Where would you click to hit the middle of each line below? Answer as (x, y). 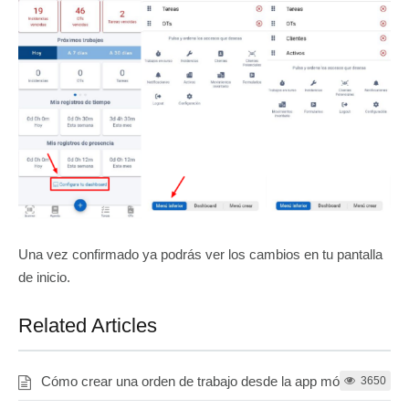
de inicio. (44, 278)
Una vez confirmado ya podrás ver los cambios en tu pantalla (200, 255)
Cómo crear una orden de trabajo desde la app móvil (197, 382)
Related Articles (88, 326)
